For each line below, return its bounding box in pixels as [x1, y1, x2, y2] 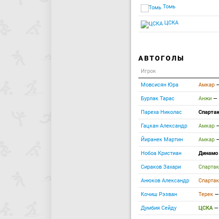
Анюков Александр [141, 177, 189, 184]
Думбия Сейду [141, 205, 176, 211]
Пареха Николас [141, 109, 182, 115]
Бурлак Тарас [141, 95, 175, 102]
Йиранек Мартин [141, 136, 183, 143]
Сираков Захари [141, 164, 181, 170]
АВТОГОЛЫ [138, 54, 184, 62]
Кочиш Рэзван [141, 191, 177, 197]
